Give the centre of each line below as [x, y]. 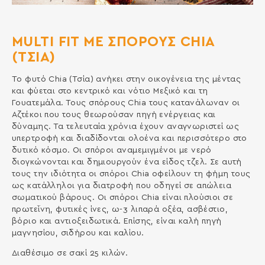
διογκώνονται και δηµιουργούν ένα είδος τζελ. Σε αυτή [127, 162]
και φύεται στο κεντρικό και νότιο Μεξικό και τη [110, 91]
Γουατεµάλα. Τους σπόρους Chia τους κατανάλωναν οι [126, 103]
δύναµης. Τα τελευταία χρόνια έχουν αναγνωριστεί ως [125, 126]
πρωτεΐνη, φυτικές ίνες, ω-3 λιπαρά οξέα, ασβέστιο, [119, 209]
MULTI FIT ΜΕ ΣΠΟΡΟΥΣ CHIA [113, 42]
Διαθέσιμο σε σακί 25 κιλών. [70, 253]
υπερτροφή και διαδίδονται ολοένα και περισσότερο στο [129, 138]
